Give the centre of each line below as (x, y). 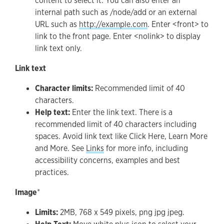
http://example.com (113, 24)
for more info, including (146, 148)
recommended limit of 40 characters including (116, 124)
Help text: (52, 112)
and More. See (60, 148)
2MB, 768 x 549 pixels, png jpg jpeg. (121, 212)
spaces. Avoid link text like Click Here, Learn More (121, 136)
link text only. (58, 48)
